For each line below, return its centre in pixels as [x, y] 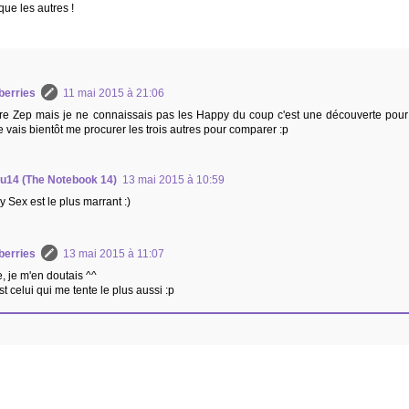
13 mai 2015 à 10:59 [173, 179]
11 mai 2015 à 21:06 [114, 93]
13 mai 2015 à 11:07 [114, 253]
